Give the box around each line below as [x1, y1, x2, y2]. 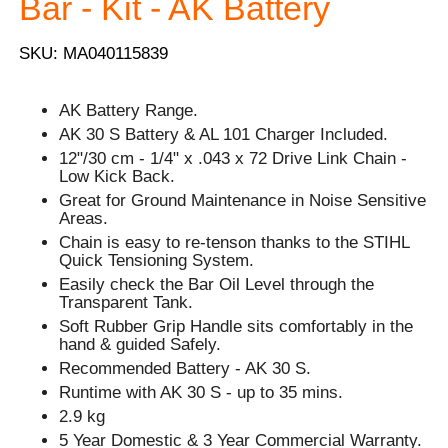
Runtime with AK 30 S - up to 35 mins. [59, 382, 344, 402]
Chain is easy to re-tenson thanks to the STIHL [59, 232, 410, 252]
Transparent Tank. [59, 292, 194, 312]
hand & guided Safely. [59, 334, 222, 354]
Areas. [59, 208, 109, 228]
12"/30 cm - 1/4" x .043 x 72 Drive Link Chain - [59, 148, 408, 168]
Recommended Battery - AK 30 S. [59, 358, 312, 378]
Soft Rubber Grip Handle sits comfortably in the [59, 316, 414, 336]
